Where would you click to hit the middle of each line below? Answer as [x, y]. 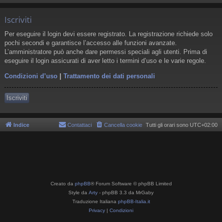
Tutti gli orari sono [168, 125]
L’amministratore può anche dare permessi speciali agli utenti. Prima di [106, 52]
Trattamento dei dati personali [109, 76]
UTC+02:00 [204, 125]
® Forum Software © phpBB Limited [131, 184]
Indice [21, 125]
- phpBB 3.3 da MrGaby [126, 193]
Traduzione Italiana [95, 201]
